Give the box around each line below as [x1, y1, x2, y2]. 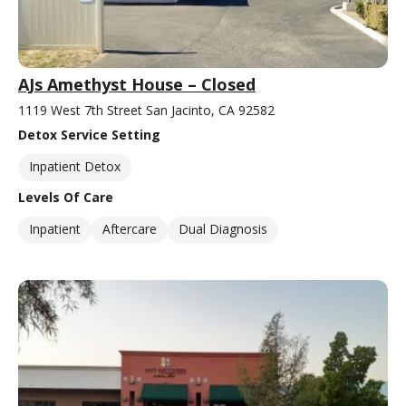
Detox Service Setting [18, 126, 160, 144]
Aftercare [102, 220, 157, 238]
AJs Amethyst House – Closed [18, 73, 256, 96]
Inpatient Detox [29, 158, 121, 176]
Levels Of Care [18, 188, 113, 207]
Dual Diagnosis [179, 220, 267, 238]
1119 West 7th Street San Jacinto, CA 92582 [18, 101, 275, 120]
